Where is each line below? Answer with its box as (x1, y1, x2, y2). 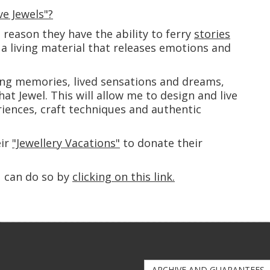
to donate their (120, 136, 202, 151)
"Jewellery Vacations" (12, 136, 120, 151)
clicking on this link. (72, 169, 175, 184)
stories (194, 27, 230, 42)
